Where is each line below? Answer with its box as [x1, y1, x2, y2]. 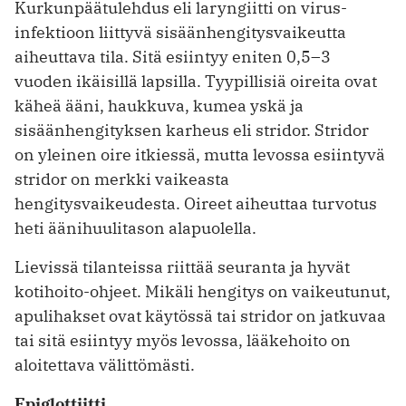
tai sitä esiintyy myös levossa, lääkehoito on [14, 329, 351, 351]
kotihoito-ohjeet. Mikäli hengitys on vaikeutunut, [14, 280, 391, 302]
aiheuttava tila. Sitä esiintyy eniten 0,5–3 [14, 45, 331, 67]
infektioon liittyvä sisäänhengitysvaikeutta [14, 21, 346, 43]
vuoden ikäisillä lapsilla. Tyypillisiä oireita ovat [14, 70, 377, 92]
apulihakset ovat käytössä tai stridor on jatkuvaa [14, 304, 386, 326]
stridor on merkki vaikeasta [14, 168, 229, 189]
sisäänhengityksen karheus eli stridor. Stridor [14, 119, 369, 140]
